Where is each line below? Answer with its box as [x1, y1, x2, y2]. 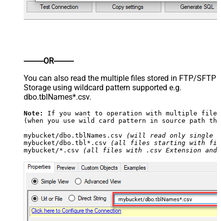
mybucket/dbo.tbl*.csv [24, 139, 110, 147]
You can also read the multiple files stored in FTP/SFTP [24, 74, 216, 83]
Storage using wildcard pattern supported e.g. [24, 83, 182, 93]
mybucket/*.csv [24, 147, 83, 154]
